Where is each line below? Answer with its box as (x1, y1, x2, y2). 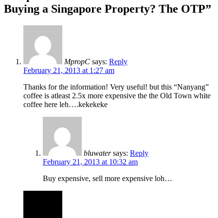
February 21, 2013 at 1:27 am (23, 66, 114, 74)
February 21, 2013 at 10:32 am (43, 157, 138, 166)
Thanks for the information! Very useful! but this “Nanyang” (23, 82, 209, 91)
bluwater (84, 148, 111, 157)
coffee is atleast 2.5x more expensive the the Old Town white (23, 91, 211, 100)
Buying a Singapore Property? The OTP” (4, 2, 211, 15)
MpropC (64, 57, 90, 66)
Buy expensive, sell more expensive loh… (43, 174, 172, 182)
